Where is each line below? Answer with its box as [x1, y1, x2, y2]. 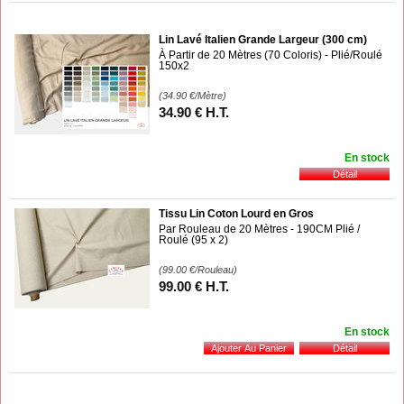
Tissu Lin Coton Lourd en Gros [159, 207, 314, 220]
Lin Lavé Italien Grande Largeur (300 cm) [159, 32, 367, 46]
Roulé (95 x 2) [159, 233, 228, 246]
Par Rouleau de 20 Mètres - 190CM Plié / [159, 222, 360, 235]
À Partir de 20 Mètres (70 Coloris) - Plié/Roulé [159, 48, 382, 61]
